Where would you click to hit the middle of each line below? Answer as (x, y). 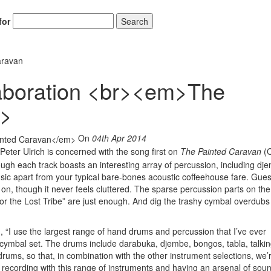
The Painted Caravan (222, 151)
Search (134, 21)
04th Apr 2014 (119, 138)
